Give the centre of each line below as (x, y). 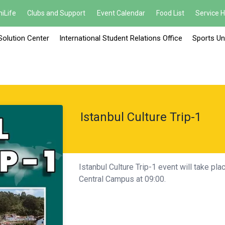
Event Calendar (121, 13)
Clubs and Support (57, 13)
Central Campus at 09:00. (122, 179)
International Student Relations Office (121, 38)
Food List (170, 13)
